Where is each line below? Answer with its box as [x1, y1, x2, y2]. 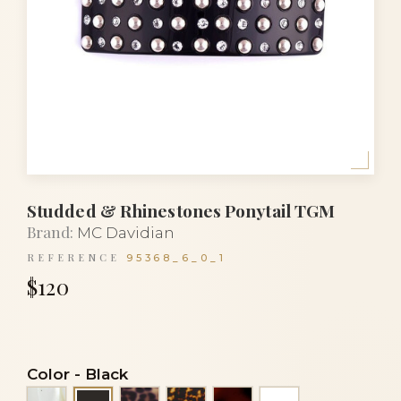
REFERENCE [27, 251, 120, 265]
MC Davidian [77, 224, 175, 243]
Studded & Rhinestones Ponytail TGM [27, 198, 336, 222]
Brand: [27, 222, 73, 243]
